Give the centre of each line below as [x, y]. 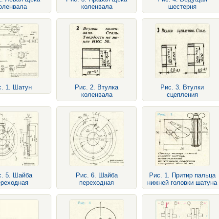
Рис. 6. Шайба [97, 175]
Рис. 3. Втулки [182, 87]
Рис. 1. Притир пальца [182, 175]
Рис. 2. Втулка [97, 87]
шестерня [182, 7]
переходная [97, 183]
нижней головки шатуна [182, 183]
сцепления [182, 95]
